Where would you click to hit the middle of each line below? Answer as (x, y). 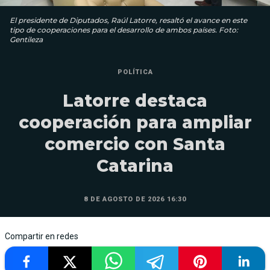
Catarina (135, 166)
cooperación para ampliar (135, 123)
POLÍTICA (135, 72)
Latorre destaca (135, 101)
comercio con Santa (135, 144)
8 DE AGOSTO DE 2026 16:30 (135, 199)
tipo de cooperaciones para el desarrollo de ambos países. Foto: (124, 30)
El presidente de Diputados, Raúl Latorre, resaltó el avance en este (128, 20)
